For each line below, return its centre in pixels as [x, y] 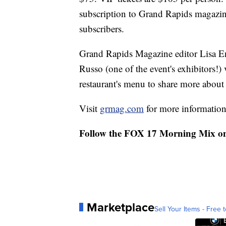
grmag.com [122, 108]
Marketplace [121, 207]
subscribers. [102, 28]
